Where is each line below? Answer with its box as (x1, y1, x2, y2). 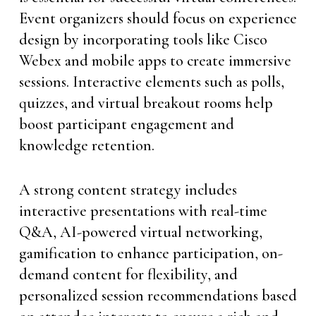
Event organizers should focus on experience (18, 9, 297, 28)
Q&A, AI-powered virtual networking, (18, 223, 262, 241)
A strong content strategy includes (18, 181, 237, 199)
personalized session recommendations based (18, 286, 297, 305)
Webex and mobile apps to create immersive (18, 51, 291, 70)
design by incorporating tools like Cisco (18, 30, 267, 49)
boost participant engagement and (18, 115, 234, 133)
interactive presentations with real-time (18, 202, 267, 220)
